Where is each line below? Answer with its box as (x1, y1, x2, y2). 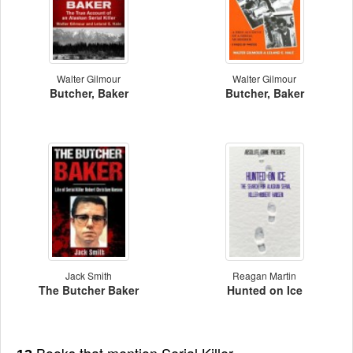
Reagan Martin (232, 268, 296, 282)
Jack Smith (65, 268, 112, 282)
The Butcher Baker (39, 281, 139, 298)
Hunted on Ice (226, 281, 303, 298)
